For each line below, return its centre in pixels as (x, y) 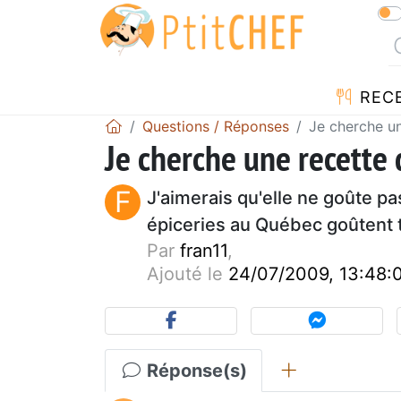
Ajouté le (188, 273)
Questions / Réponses (216, 126)
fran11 (204, 250)
